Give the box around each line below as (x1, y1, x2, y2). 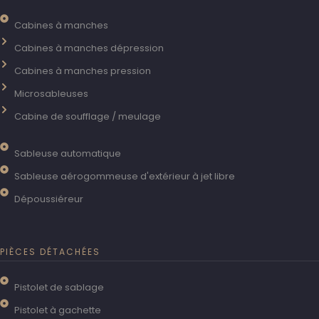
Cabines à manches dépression (14, 41, 164, 55)
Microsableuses (14, 87, 88, 100)
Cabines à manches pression (14, 64, 151, 78)
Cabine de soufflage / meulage (14, 110, 161, 123)
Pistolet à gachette (14, 303, 101, 317)
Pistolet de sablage (14, 281, 104, 294)
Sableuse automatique (14, 147, 121, 160)
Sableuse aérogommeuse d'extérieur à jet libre (14, 169, 235, 183)
